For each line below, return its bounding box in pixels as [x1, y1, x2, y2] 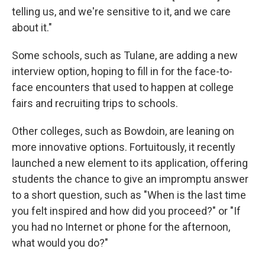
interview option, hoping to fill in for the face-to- [12, 64, 232, 77]
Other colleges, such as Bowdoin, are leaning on [12, 124, 234, 137]
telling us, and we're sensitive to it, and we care [12, 5, 231, 18]
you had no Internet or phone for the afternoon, [12, 220, 230, 233]
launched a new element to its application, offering [12, 156, 248, 169]
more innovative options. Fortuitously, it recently [12, 140, 235, 153]
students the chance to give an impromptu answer [12, 172, 248, 185]
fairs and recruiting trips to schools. [12, 96, 178, 109]
